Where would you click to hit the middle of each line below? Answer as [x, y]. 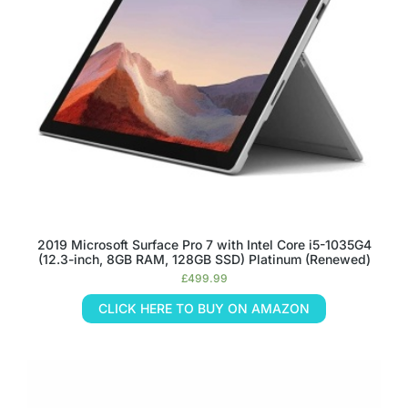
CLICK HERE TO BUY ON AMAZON [204, 308]
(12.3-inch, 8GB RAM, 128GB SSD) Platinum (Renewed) [204, 259]
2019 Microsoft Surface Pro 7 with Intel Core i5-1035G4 [204, 245]
